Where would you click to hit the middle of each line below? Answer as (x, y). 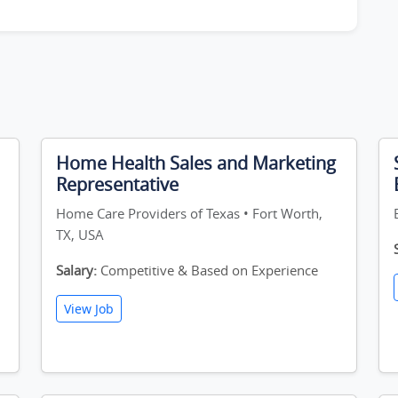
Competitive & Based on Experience (207, 270)
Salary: (76, 270)
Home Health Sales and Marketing (196, 163)
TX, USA (80, 235)
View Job (89, 309)
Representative (117, 184)
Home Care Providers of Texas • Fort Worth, (189, 213)
